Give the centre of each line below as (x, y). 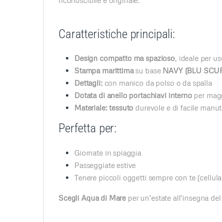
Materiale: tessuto (104, 108)
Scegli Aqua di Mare (92, 198)
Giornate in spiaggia (108, 153)
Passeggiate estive (105, 165)
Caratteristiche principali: (117, 34)
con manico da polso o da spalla (157, 83)
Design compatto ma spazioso (125, 58)
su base (148, 71)
